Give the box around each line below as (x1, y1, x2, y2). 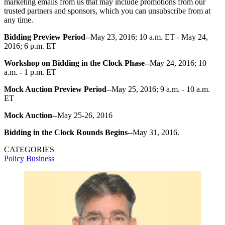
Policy (4, 154, 26, 163)
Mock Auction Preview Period (4, 84, 106, 93)
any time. (4, 15, 33, 24)
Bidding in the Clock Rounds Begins (4, 128, 128, 137)
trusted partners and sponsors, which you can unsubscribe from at (4, 6, 210, 15)
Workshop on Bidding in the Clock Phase (4, 58, 145, 67)
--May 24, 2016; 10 (145, 58, 206, 67)
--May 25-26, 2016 (52, 110, 113, 120)
